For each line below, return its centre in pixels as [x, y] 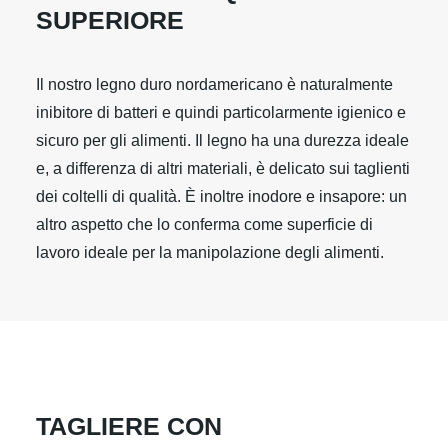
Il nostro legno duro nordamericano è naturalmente [214, 84]
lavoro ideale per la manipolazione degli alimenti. [210, 252]
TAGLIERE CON [129, 426]
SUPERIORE [110, 20]
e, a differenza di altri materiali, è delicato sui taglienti [223, 168]
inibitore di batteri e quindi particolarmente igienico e [221, 112]
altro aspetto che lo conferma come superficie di [204, 224]
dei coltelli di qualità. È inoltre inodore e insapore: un [221, 196]
